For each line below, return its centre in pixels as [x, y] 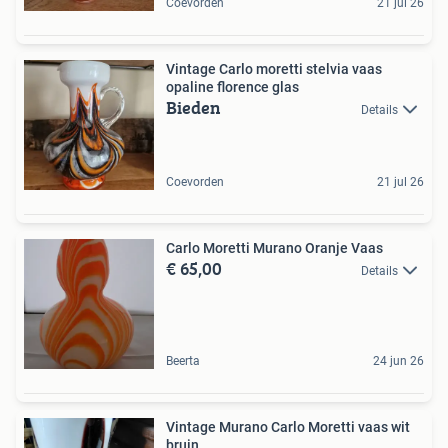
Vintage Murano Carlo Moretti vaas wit [262, 426]
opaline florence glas [232, 86]
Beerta [183, 360]
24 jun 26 [398, 360]
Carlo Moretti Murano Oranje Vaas [274, 247]
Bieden [193, 107]
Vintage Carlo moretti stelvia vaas [274, 68]
